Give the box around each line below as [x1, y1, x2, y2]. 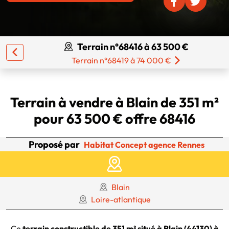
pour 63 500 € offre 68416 [34, 110, 195, 128]
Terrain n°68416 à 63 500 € [77, 40, 189, 53]
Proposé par [29, 139, 80, 151]
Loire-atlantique [90, 194, 151, 205]
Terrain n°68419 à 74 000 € [71, 55, 171, 66]
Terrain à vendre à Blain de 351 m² [10, 94, 219, 111]
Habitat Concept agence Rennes [84, 139, 204, 150]
